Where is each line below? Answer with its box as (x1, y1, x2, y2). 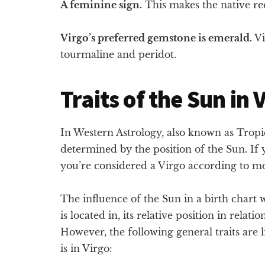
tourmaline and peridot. (60, 48, 176, 60)
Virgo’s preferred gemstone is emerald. (60, 31, 252, 44)
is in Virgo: (60, 242, 112, 254)
